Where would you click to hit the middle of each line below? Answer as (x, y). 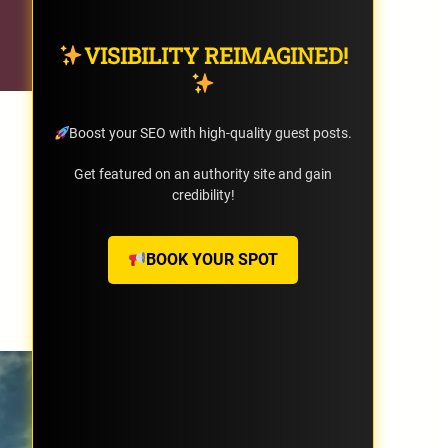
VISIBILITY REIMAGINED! (215, 56)
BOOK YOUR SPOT (212, 260)
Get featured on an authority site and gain (203, 174)
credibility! (203, 195)
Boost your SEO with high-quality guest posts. (211, 133)
